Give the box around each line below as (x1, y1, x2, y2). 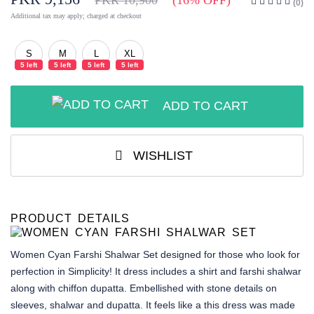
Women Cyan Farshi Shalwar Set (11, 249, 158, 261)
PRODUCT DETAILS (11, 212, 130, 225)
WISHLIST (129, 148, 193, 163)
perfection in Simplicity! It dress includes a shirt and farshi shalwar (11, 266, 301, 278)
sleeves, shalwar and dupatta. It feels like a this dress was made (11, 299, 295, 311)
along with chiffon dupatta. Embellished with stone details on (11, 282, 277, 294)
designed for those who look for (158, 249, 300, 261)
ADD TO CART (163, 99, 248, 114)
